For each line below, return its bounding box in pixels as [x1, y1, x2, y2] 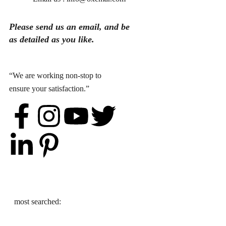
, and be [99, 21, 130, 32]
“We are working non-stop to [9, 71, 101, 80]
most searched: [14, 197, 61, 206]
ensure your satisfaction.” [9, 84, 89, 93]
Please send [9, 21, 55, 32]
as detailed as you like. [9, 34, 94, 44]
